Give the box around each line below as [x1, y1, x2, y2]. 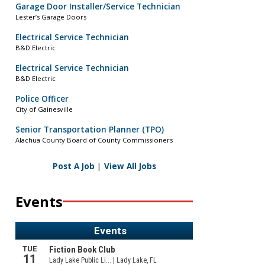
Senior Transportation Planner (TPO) [15, 124, 164, 135]
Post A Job [52, 160, 95, 172]
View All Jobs [104, 160, 156, 172]
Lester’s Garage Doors [15, 12, 86, 22]
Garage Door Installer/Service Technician [15, 1, 180, 12]
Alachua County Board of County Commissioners [15, 135, 173, 145]
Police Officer [15, 93, 69, 105]
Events [15, 191, 63, 211]
